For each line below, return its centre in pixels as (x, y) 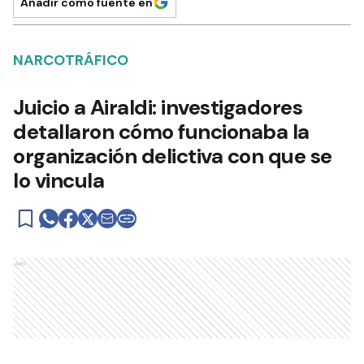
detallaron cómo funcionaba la (161, 132)
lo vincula (58, 180)
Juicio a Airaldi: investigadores (158, 107)
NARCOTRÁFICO (71, 60)
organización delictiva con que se (173, 156)
